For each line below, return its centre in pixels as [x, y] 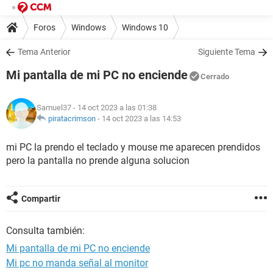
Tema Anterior [44, 52]
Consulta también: [45, 231]
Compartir [41, 199]
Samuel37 [54, 108]
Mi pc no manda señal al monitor [77, 263]
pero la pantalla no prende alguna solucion [98, 161]
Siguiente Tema [227, 52]
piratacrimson [72, 119]
